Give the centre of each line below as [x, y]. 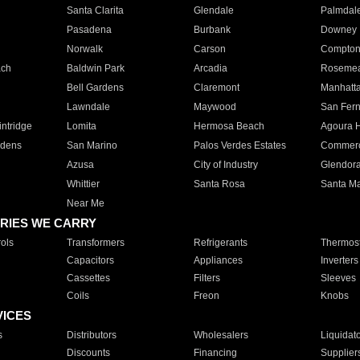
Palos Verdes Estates [239, 145]
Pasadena [89, 30]
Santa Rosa [219, 184]
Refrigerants [220, 243]
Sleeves [338, 278]
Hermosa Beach [229, 126]
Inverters [339, 260]
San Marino [92, 145]
